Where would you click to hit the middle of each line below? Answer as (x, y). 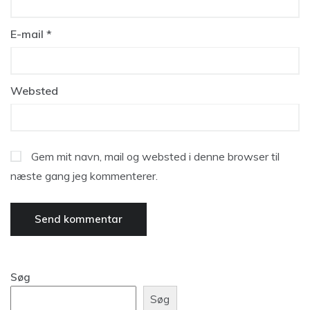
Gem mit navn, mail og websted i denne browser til (155, 156)
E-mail (28, 34)
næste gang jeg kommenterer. (84, 176)
